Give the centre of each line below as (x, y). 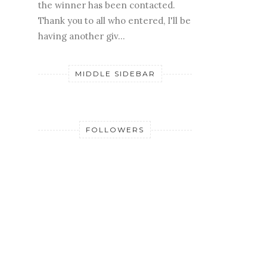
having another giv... (82, 36)
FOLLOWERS (115, 129)
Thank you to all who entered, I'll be (114, 20)
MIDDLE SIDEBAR (115, 73)
